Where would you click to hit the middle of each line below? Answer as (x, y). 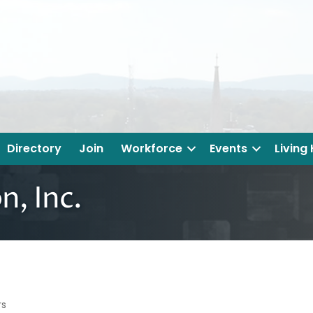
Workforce (152, 149)
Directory (34, 149)
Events (228, 149)
